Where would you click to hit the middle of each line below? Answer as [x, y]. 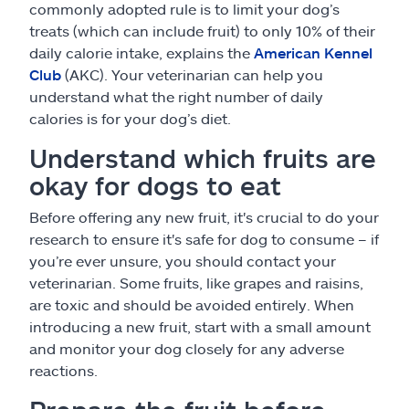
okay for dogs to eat [155, 185]
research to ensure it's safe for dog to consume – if [204, 239]
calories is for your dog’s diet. [130, 118]
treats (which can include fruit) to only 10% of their [202, 31]
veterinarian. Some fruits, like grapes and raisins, [196, 283]
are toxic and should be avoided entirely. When [192, 304]
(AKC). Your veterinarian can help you [192, 74]
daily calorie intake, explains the [142, 52]
